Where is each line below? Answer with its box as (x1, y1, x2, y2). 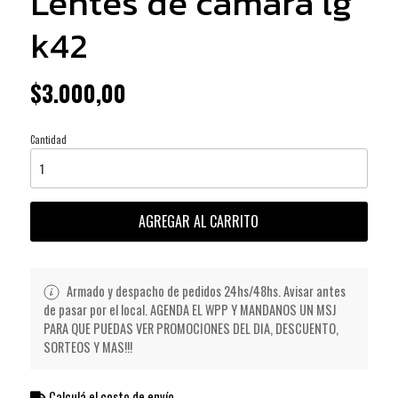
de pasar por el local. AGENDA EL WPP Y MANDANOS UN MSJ (43, 300, 336, 320)
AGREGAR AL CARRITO (139, 210, 259, 232)
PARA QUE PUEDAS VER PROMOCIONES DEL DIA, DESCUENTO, (43, 319, 338, 338)
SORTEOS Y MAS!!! (43, 338, 132, 357)
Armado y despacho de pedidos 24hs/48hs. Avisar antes (63, 281, 346, 300)
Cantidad (29, 131, 67, 147)
